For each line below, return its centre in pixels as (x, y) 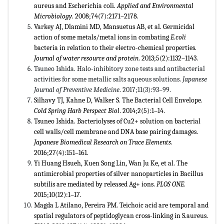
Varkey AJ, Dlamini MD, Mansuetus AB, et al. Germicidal (114, 26)
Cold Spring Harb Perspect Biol (77, 110)
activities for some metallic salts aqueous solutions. (108, 79)
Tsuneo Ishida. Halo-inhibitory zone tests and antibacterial (119, 68)
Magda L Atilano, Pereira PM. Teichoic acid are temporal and (121, 205)
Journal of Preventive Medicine (77, 89)
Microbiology (53, 16)
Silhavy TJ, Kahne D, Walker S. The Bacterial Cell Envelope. (118, 100)
